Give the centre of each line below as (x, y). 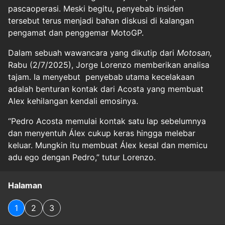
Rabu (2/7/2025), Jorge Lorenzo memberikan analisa (109, 65)
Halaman (25, 185)
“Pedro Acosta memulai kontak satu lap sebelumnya (107, 121)
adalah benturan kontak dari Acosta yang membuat (106, 89)
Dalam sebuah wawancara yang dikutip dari (92, 52)
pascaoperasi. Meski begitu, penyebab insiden (96, 8)
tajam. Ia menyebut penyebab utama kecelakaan (101, 77)
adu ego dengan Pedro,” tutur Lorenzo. (82, 157)
